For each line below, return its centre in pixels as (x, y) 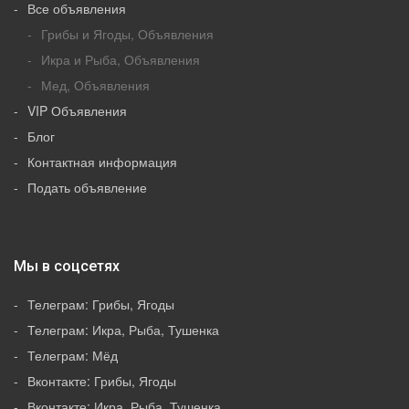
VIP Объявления (77, 111)
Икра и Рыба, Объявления (121, 60)
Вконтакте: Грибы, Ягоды (102, 381)
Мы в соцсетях (67, 267)
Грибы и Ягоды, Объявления (127, 34)
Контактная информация (102, 162)
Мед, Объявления (95, 85)
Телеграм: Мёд (73, 356)
